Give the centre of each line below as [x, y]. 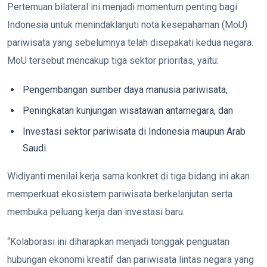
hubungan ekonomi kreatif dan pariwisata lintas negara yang [131, 259]
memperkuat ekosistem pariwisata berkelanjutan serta [120, 194]
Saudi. [35, 148]
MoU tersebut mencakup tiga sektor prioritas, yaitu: [113, 60]
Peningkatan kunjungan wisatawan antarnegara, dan [128, 110]
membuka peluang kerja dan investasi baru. [96, 212]
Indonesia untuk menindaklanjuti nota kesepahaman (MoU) [127, 24]
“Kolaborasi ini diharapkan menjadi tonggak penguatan [118, 241]
